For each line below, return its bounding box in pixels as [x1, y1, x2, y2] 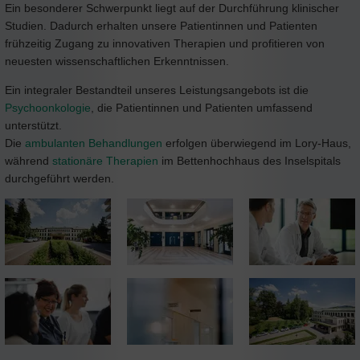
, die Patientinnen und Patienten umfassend [91, 100, 313, 114]
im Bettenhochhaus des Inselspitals [158, 153, 341, 167]
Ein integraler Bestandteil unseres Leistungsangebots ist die [5, 83, 309, 96]
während [5, 153, 52, 167]
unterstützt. [5, 118, 62, 132]
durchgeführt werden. [5, 171, 114, 185]
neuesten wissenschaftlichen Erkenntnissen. [5, 54, 229, 67]
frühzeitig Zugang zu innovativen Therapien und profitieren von [5, 36, 325, 50]
